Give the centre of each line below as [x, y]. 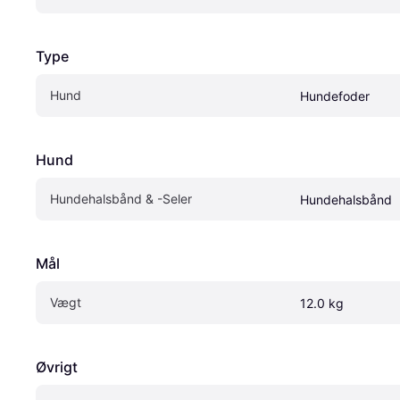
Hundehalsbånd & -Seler [121, 198]
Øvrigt [57, 367]
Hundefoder [335, 96]
